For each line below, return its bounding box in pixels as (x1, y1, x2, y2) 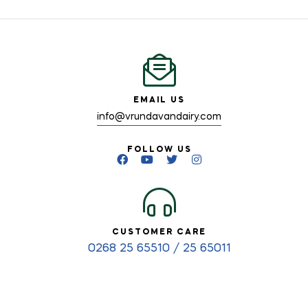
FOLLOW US (126, 146, 192, 155)
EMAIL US (133, 96, 185, 105)
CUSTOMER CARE (112, 228, 206, 237)
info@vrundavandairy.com (97, 112, 221, 122)
